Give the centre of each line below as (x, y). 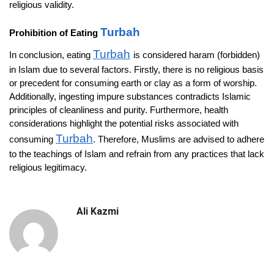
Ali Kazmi (98, 212)
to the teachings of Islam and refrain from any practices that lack (137, 154)
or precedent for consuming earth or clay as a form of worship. (133, 83)
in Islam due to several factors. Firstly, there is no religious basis (136, 69)
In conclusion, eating (51, 54)
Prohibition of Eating (55, 32)
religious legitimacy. (48, 167)
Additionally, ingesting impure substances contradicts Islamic (130, 96)
